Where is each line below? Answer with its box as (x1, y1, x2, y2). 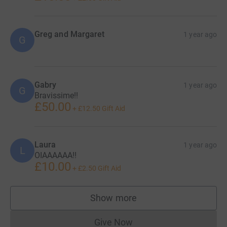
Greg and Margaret (34, 29, 105, 40)
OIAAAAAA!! (34, 150, 77, 161)
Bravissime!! (34, 91, 78, 101)
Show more (90, 193, 137, 204)
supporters (113, 197, 158, 208)
